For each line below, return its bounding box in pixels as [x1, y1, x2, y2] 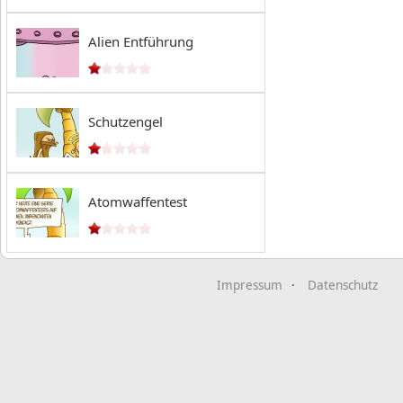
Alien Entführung [88, 32, 193, 50]
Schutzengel [88, 112, 163, 130]
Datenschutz [307, 277, 378, 293]
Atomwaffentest [88, 193, 187, 210]
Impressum [216, 277, 282, 293]
